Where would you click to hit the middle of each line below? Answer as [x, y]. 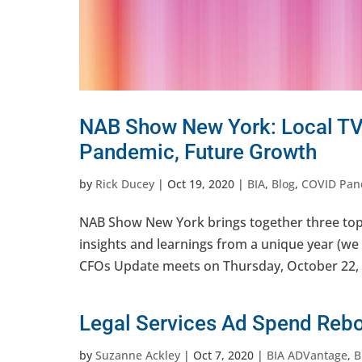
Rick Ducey [125, 184]
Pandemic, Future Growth [198, 152]
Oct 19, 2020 [201, 184]
